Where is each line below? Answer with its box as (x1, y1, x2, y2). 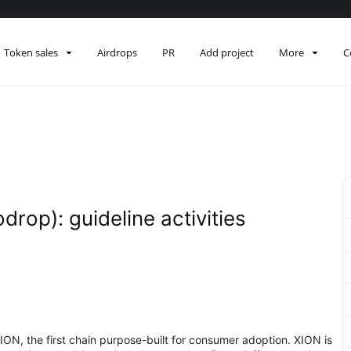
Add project (200, 45, 255, 60)
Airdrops (97, 45, 138, 60)
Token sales (4, 45, 59, 60)
